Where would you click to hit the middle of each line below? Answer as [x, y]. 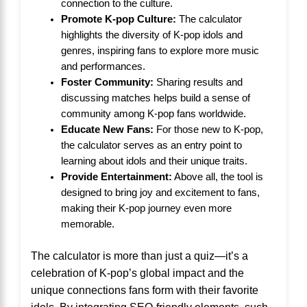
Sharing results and [198, 82]
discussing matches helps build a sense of [155, 98]
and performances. [103, 66]
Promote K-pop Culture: [118, 19]
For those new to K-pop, [208, 129]
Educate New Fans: [107, 129]
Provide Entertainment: [116, 176]
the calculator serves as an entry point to [151, 145]
